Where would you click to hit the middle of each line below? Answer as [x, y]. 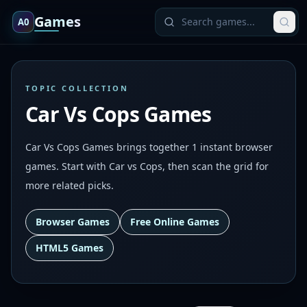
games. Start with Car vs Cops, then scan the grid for [147, 166]
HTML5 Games [70, 248]
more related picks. [70, 185]
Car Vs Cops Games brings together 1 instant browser [149, 147]
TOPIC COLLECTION [77, 88]
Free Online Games [175, 222]
